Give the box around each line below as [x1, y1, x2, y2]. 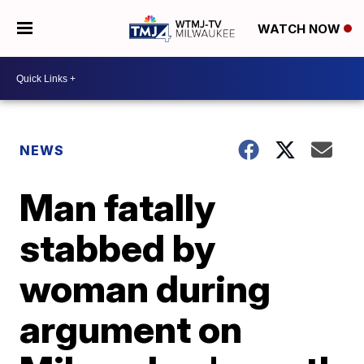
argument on [19, 306, 243, 352]
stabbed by [19, 225, 216, 271]
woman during [19, 266, 271, 311]
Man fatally [19, 184, 216, 230]
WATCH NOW [257, 21, 344, 37]
